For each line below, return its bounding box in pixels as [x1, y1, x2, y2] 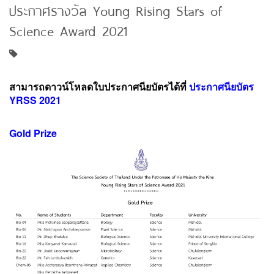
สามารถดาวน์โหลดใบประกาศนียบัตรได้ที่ [9, 79, 187, 94]
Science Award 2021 [9, 20, 128, 41]
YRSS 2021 [9, 92, 61, 107]
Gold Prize [9, 125, 57, 140]
